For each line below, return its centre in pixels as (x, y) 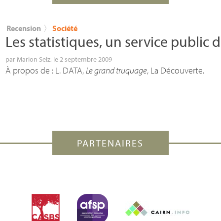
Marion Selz (34, 59)
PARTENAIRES (110, 143)
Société (65, 28)
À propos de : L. (34, 70)
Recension (24, 28)
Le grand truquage (116, 70)
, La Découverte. (176, 70)
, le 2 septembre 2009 (81, 59)
